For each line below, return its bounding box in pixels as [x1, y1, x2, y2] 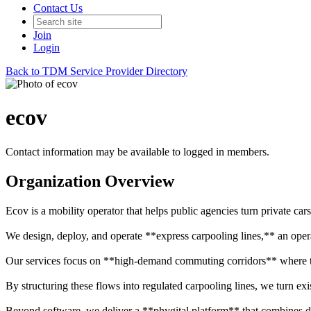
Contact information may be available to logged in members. [6, 145, 269, 158]
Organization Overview [6, 171, 174, 190]
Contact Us [33, 2, 83, 14]
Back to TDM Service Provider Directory [6, 65, 187, 77]
